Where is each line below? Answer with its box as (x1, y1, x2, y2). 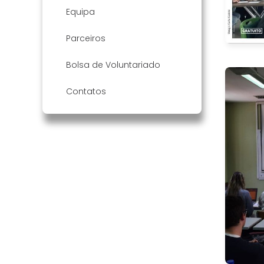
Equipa (66, 6, 95, 18)
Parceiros (66, 32, 105, 45)
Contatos (66, 85, 106, 98)
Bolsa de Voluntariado (66, 59, 160, 71)
